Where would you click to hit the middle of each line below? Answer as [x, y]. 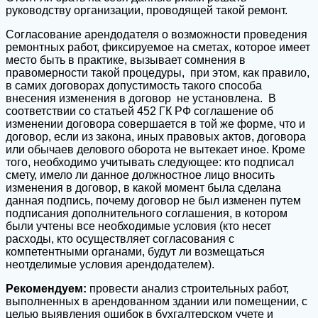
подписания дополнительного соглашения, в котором [147, 213]
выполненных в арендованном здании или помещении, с [157, 301]
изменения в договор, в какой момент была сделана [143, 187]
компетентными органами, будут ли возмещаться [135, 251]
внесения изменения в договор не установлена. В [141, 98]
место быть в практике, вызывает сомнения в [126, 60]
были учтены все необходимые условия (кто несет [138, 226]
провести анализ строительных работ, [188, 288]
